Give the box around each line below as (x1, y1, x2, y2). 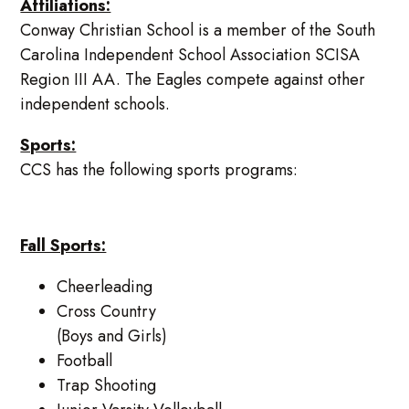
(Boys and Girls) (57, 323, 168, 348)
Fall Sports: (20, 233, 107, 257)
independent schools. (20, 91, 171, 116)
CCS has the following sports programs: (20, 157, 299, 182)
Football (57, 348, 113, 372)
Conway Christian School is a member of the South (20, 17, 376, 42)
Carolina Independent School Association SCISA (20, 42, 361, 67)
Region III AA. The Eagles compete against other (20, 67, 366, 91)
